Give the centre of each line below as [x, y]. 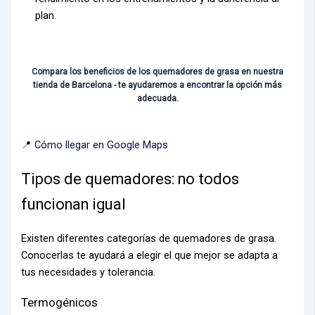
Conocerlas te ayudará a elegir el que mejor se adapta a [150, 255]
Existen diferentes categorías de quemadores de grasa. [149, 238]
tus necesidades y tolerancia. [89, 272]
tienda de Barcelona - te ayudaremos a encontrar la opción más [157, 85]
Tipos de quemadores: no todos [130, 179]
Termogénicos [60, 302]
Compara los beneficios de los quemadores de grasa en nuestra [157, 72]
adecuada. [157, 99]
